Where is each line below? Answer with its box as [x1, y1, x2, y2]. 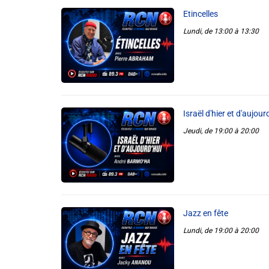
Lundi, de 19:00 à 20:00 [183, 226, 259, 235]
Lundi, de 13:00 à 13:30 [183, 26, 259, 35]
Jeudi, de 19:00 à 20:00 [183, 126, 259, 135]
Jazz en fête [183, 208, 228, 219]
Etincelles [183, 8, 218, 19]
